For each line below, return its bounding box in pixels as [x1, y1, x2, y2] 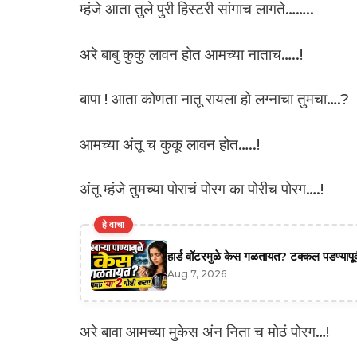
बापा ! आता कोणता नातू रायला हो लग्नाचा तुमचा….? [79, 90, 349, 109]
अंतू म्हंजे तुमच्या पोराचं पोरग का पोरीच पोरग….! [79, 180, 324, 199]
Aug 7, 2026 [167, 268, 226, 280]
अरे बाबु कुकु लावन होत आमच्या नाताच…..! [79, 45, 303, 64]
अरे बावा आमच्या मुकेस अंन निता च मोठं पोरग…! [79, 322, 329, 341]
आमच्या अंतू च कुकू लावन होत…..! [79, 135, 260, 154]
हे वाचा [101, 218, 125, 230]
